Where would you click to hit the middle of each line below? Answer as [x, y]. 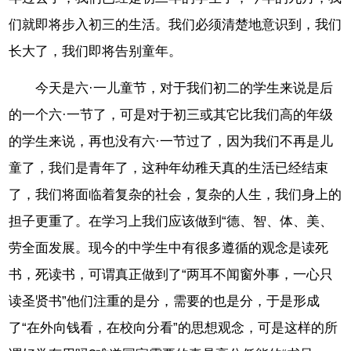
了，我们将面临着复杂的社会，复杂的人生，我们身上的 [175, 194]
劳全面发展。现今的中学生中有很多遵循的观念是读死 [169, 248]
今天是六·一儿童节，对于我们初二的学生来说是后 [185, 88]
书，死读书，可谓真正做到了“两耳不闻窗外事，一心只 [171, 274]
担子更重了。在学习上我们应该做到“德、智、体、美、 [171, 221]
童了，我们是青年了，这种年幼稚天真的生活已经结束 [169, 168]
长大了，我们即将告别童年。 [96, 51]
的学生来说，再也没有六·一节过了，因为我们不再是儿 [171, 141]
